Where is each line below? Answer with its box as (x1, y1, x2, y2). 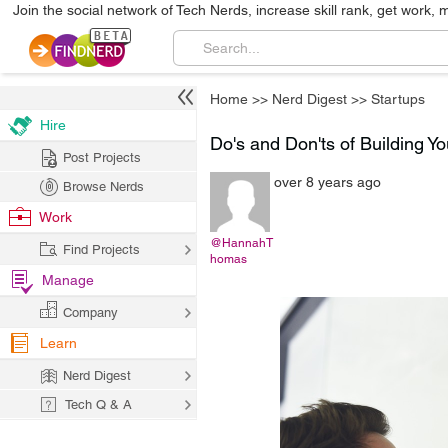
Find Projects (63, 242, 140, 257)
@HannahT (210, 236, 273, 250)
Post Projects (63, 150, 141, 165)
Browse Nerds (63, 179, 144, 194)
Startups (371, 91, 425, 107)
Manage (42, 272, 94, 288)
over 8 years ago (274, 174, 381, 190)
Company (63, 305, 118, 320)
